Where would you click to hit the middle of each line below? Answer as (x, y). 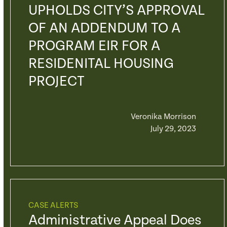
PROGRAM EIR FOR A (94, 46)
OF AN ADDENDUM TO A (104, 28)
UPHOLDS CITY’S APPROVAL (116, 11)
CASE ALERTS (53, 205)
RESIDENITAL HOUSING (101, 64)
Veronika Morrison (163, 117)
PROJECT (56, 82)
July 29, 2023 (173, 129)
